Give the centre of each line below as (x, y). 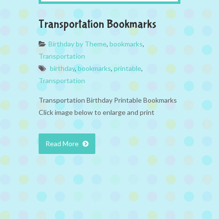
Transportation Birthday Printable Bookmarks (108, 100)
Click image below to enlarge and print (97, 112)
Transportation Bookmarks (98, 24)
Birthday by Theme (77, 44)
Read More (63, 143)
